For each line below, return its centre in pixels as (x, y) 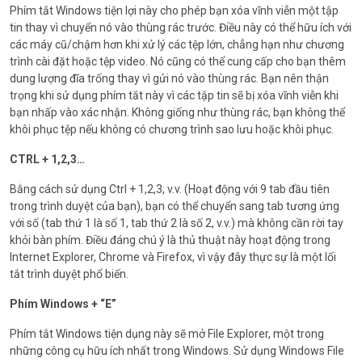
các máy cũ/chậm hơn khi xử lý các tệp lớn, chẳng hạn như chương (177, 44)
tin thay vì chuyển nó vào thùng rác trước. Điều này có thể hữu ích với (181, 27)
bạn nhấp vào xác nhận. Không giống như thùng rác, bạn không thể (177, 112)
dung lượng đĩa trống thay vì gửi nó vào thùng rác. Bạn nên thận (169, 78)
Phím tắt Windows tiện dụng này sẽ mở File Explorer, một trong (167, 333)
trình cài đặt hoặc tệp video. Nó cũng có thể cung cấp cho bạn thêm (178, 61)
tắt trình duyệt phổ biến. (69, 274)
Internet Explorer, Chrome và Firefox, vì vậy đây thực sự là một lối (173, 257)
